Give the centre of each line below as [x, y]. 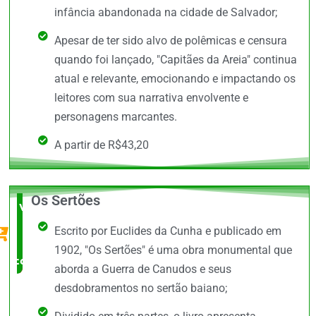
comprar [35, 260]
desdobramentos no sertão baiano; [140, 288]
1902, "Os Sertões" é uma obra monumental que [173, 250]
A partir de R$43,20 [101, 145]
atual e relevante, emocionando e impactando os [175, 79]
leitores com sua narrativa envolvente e [151, 98]
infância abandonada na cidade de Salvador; [165, 13]
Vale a [35, 206]
